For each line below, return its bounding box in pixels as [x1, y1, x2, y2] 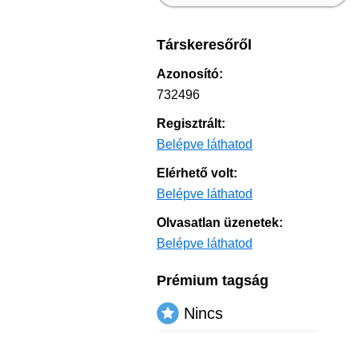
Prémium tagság [157, 272, 268, 288]
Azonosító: [157, 67, 223, 81]
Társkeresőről [157, 37, 252, 53]
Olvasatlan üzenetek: [157, 216, 283, 229]
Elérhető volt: [157, 166, 237, 180]
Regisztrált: [157, 117, 225, 130]
